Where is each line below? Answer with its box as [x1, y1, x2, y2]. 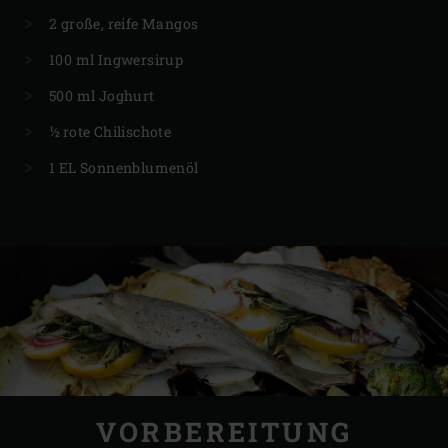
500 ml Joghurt [49, 86, 155, 106]
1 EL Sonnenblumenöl [49, 158, 199, 178]
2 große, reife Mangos [49, 14, 199, 34]
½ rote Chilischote [49, 122, 172, 142]
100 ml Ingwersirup [49, 50, 184, 70]
